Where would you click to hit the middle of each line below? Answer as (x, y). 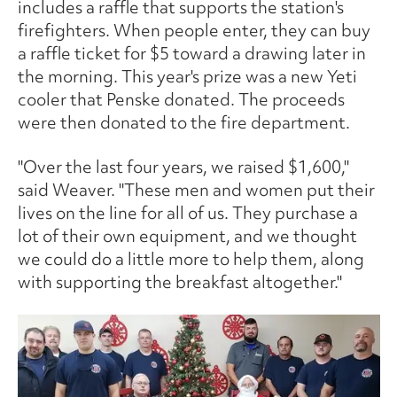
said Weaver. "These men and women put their (196, 190)
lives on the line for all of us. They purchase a (187, 213)
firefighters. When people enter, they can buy (194, 31)
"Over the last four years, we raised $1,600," (183, 167)
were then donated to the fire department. (183, 123)
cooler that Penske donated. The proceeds (181, 100)
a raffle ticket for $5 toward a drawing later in (191, 54)
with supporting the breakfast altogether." (179, 282)
